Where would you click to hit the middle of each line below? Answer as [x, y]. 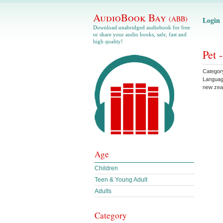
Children [106, 168]
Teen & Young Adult [121, 180]
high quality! [108, 41]
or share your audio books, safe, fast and [140, 34]
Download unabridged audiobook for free [142, 27]
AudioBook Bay [131, 17]
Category [111, 215]
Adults [103, 191]
